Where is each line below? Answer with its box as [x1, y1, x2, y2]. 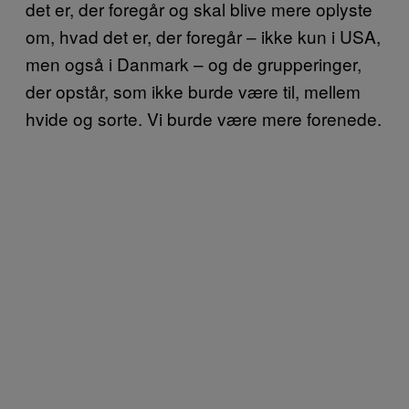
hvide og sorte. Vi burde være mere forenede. [26, 105, 382, 131]
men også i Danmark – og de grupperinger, [26, 50, 362, 76]
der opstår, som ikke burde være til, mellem [26, 78, 361, 103]
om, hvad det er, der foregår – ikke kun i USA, [26, 23, 381, 48]
